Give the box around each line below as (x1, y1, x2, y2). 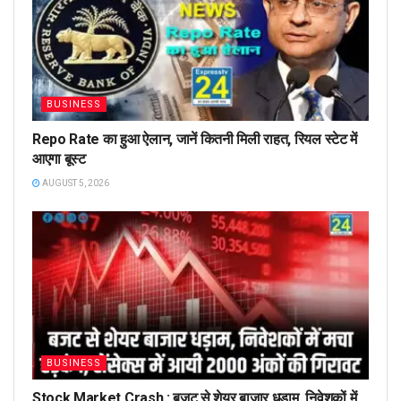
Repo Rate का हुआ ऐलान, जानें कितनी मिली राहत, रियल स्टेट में (32, 131, 357, 149)
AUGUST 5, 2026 (40, 178, 109, 189)
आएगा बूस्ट (32, 150, 86, 168)
